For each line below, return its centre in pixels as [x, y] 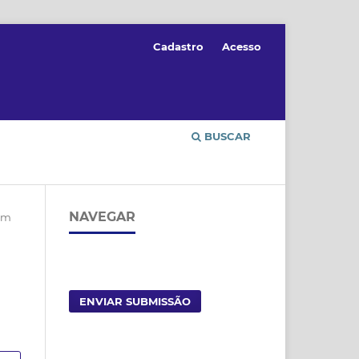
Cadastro [179, 46]
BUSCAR [226, 136]
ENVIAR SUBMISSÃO [135, 301]
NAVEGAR [102, 216]
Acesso [242, 46]
